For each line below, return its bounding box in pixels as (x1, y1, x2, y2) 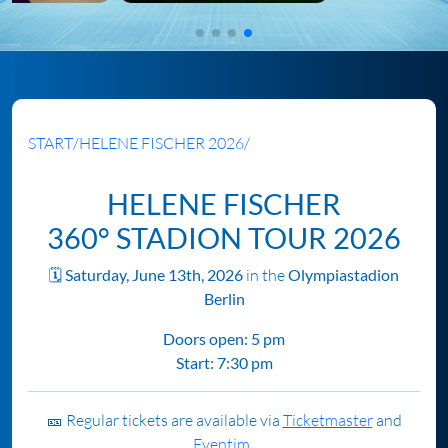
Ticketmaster (282, 410, 373, 430)
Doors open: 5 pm (163, 329, 285, 348)
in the (243, 265, 288, 285)
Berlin (203, 289, 245, 308)
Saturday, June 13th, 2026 (65, 265, 243, 284)
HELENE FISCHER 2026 (79, 133, 244, 153)
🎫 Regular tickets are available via (46, 410, 283, 430)
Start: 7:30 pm (175, 353, 273, 372)
